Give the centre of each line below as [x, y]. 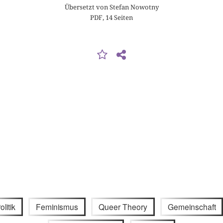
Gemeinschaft [192, 206]
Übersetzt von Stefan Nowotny [111, 7]
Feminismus [57, 206]
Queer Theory [123, 206]
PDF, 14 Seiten [111, 17]
